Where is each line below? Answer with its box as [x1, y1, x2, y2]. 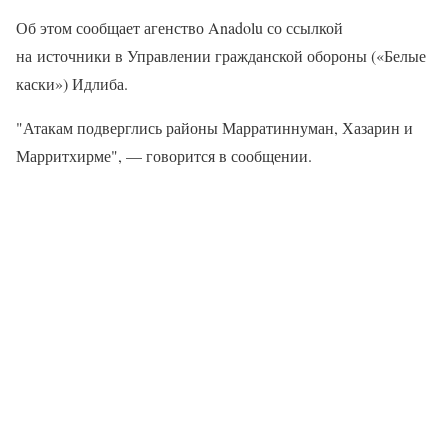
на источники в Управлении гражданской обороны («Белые [16, 45, 426, 66]
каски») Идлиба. [16, 73, 128, 94]
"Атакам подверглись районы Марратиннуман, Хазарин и [16, 117, 413, 138]
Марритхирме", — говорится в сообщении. [16, 145, 312, 166]
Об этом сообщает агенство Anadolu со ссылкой [16, 17, 343, 38]
